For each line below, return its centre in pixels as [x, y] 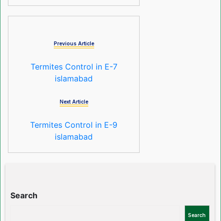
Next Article [74, 102]
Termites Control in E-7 [74, 67]
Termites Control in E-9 [74, 125]
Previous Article [74, 43]
